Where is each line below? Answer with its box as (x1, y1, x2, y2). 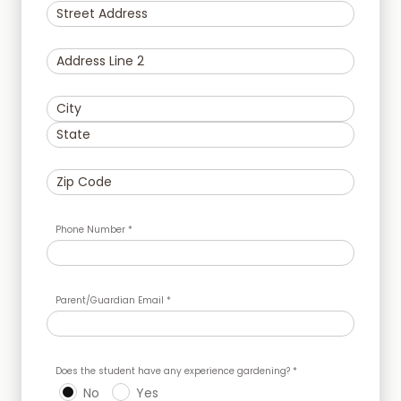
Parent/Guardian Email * (55, 294, 171, 307)
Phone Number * (55, 223, 132, 236)
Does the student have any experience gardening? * (55, 364, 297, 378)
